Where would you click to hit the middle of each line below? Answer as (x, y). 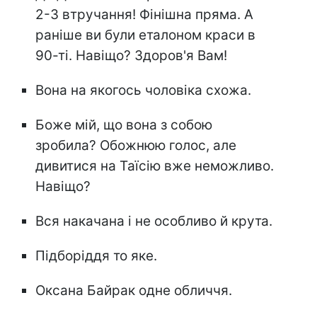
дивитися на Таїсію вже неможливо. (155, 166)
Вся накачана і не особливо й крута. (154, 221)
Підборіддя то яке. (96, 255)
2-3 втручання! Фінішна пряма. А (144, 14)
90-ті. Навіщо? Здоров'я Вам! (131, 55)
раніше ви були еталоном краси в (145, 35)
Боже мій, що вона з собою (124, 125)
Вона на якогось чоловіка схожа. (143, 90)
